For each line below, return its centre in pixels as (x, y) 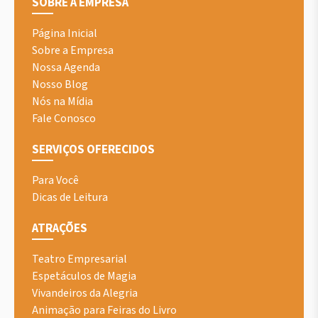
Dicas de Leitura (70, 198)
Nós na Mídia (62, 102)
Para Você (55, 181)
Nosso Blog (60, 85)
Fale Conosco (64, 119)
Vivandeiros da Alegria (85, 294)
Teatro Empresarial (79, 259)
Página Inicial (65, 34)
